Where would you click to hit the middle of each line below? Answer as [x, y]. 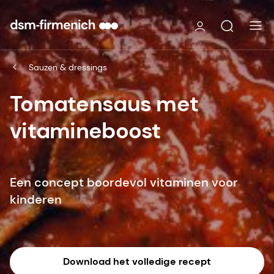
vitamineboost [85, 130]
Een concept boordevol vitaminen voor [124, 182]
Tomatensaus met [104, 103]
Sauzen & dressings [68, 67]
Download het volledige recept [137, 262]
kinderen [36, 199]
